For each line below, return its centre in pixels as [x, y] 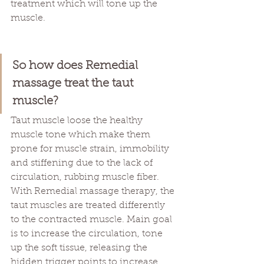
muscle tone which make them [82, 135]
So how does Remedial [77, 66]
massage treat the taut [74, 84]
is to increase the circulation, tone [88, 234]
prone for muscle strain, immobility [91, 149]
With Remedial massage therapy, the [94, 192]
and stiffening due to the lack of [83, 164]
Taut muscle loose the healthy [78, 121]
